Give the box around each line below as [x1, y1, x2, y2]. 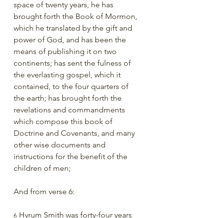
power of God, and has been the [14, 35, 128, 44]
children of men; [14, 163, 71, 173]
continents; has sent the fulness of [14, 58, 133, 68]
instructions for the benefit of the [14, 152, 129, 161]
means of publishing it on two [14, 47, 119, 56]
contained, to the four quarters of [14, 82, 130, 91]
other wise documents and [14, 140, 108, 149]
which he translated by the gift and [14, 23, 134, 33]
